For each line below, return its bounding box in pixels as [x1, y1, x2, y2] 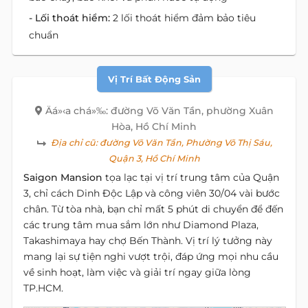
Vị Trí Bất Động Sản [107, 73, 201, 85]
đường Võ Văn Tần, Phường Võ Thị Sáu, [97, 137, 272, 148]
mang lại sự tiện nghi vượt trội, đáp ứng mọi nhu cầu [23, 250, 278, 263]
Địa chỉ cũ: [50, 137, 98, 148]
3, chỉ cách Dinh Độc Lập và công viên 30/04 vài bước [23, 186, 280, 199]
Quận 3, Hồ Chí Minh [108, 153, 200, 164]
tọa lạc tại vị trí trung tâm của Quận [102, 170, 279, 184]
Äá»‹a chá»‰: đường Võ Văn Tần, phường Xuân [42, 104, 274, 117]
